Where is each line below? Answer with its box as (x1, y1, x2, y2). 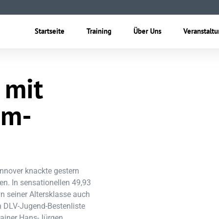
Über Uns (133, 26, 161, 36)
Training (86, 26, 111, 36)
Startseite (34, 26, 65, 36)
